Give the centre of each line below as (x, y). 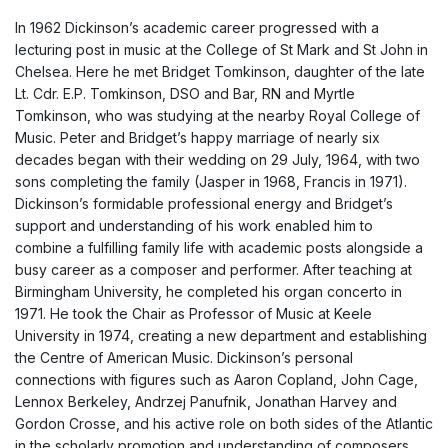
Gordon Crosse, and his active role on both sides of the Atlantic (224, 423)
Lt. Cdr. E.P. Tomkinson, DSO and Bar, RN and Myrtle (185, 93)
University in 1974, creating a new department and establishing (221, 335)
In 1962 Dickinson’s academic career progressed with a (197, 27)
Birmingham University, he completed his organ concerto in (208, 291)
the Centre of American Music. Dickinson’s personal (184, 357)
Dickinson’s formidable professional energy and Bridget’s (204, 203)
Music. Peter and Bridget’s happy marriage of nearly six (197, 137)
